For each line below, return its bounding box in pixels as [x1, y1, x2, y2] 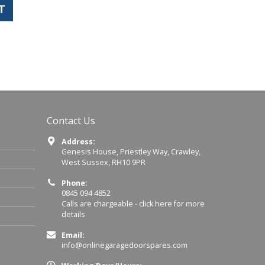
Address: [61, 136, 95, 147]
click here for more [138, 198, 205, 209]
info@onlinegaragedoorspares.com [61, 240, 188, 250]
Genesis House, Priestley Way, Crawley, [61, 146, 201, 157]
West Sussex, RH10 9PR [61, 157, 146, 167]
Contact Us [46, 114, 95, 127]
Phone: [61, 177, 88, 188]
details [61, 209, 85, 219]
